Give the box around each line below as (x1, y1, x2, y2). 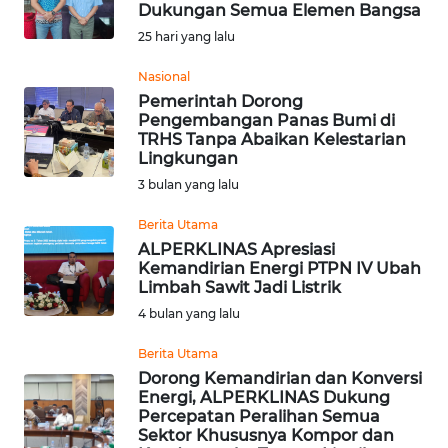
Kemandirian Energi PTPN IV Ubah (138, 259, 421, 279)
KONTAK (28, 139, 79, 157)
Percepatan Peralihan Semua (138, 407, 380, 427)
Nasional (138, 69, 190, 85)
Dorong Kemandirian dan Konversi (138, 369, 422, 389)
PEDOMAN (28, 361, 91, 379)
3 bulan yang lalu (138, 177, 239, 193)
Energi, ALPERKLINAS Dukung (138, 388, 390, 408)
